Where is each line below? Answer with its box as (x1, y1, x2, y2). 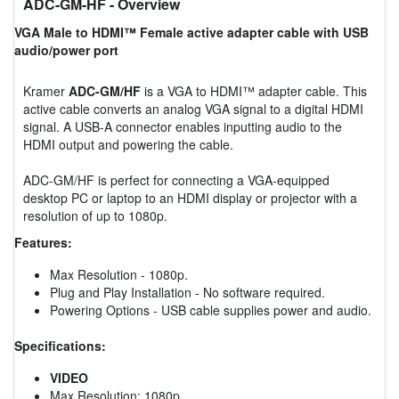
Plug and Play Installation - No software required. (50, 282, 325, 301)
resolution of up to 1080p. (23, 206, 167, 224)
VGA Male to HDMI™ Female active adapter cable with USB (14, 22, 369, 41)
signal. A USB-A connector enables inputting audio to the (23, 117, 342, 135)
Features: (14, 232, 72, 251)
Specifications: (14, 336, 106, 354)
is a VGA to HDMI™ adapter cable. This (141, 81, 367, 100)
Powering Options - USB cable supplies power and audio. (50, 300, 371, 319)
